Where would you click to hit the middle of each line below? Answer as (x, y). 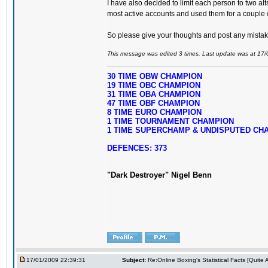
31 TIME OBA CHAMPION (154, 94)
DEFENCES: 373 (137, 148)
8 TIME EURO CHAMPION (154, 112)
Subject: (134, 260)
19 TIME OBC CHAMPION (154, 85)
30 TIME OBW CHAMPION (155, 76)
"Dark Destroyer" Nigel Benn (159, 175)
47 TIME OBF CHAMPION (153, 103)
